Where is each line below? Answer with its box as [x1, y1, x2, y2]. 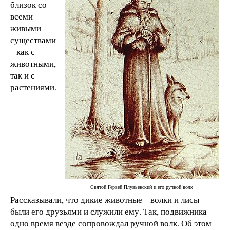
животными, [10, 57, 56, 69]
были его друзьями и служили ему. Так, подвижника [10, 205, 207, 217]
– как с [10, 45, 35, 57]
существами [10, 33, 56, 46]
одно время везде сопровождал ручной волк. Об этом [10, 217, 212, 229]
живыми [10, 22, 41, 34]
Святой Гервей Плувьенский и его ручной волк [90, 183, 193, 190]
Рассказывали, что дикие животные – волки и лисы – [10, 193, 205, 205]
